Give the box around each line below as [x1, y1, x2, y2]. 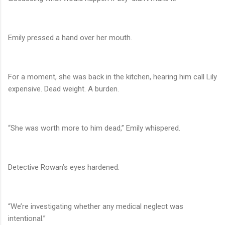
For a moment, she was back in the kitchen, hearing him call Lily [8, 72, 217, 82]
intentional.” [8, 214, 46, 223]
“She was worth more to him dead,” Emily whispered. [8, 124, 180, 133]
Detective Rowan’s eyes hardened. [8, 163, 120, 172]
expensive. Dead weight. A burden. [8, 84, 119, 94]
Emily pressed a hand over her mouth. [8, 33, 132, 43]
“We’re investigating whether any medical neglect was [8, 202, 183, 211]
